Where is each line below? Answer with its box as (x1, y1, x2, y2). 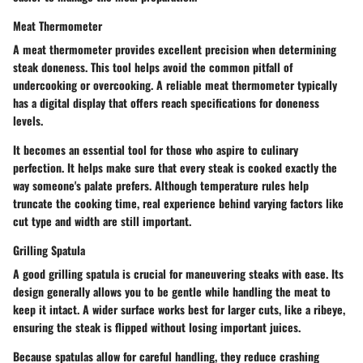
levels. (13, 112, 43, 130)
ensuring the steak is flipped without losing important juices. (13, 318, 301, 336)
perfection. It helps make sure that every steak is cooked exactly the (13, 159, 337, 177)
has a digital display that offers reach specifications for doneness (13, 94, 319, 112)
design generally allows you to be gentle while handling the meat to (13, 283, 331, 301)
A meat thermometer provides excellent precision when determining (13, 41, 336, 58)
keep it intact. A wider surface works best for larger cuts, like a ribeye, (13, 301, 345, 318)
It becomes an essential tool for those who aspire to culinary (13, 141, 298, 159)
